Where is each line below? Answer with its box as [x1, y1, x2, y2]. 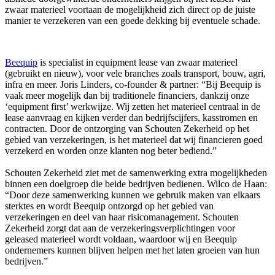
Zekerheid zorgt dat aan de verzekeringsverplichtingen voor [5, 222, 235, 233]
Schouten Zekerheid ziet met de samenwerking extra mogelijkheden [5, 167, 267, 178]
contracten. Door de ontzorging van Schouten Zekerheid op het [5, 123, 249, 134]
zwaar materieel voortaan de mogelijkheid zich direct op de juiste [5, 4, 255, 15]
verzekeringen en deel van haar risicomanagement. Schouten [5, 211, 239, 222]
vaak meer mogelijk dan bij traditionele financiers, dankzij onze [5, 90, 249, 101]
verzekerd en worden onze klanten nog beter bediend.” [5, 145, 217, 156]
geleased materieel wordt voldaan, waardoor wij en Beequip [5, 233, 237, 244]
